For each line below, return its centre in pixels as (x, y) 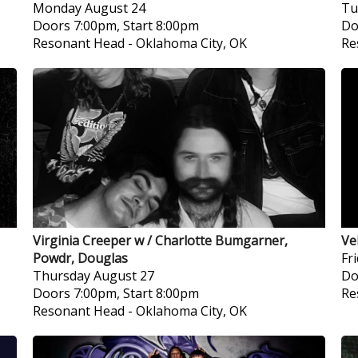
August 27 (123, 276)
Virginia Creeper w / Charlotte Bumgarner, (160, 241)
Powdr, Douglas (80, 258)
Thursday (61, 276)
